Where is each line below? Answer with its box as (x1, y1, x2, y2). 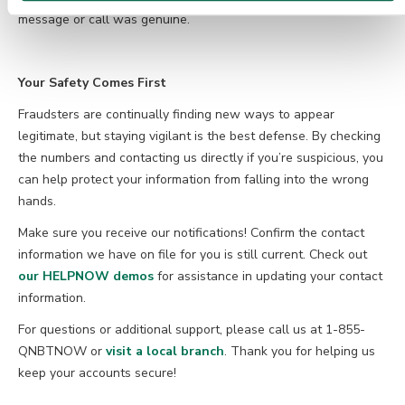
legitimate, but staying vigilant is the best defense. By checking (18, 127, 381, 146)
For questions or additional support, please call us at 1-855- (18, 321, 365, 339)
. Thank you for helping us (224, 343, 375, 361)
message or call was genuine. (18, 11, 190, 29)
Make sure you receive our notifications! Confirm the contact (18, 224, 364, 242)
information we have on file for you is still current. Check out (18, 246, 367, 264)
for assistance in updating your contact (154, 268, 382, 286)
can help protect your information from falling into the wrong (18, 171, 369, 189)
